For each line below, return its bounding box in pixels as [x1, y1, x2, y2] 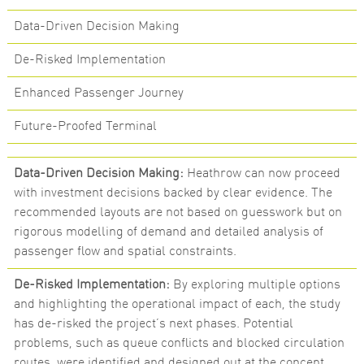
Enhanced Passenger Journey [13, 87, 184, 100]
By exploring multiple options [169, 279, 340, 292]
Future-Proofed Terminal [13, 120, 157, 133]
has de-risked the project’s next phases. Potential [13, 318, 293, 331]
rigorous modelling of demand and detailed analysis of [13, 226, 323, 239]
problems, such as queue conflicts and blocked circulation [13, 337, 344, 350]
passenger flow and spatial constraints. [13, 245, 236, 258]
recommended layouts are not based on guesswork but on [13, 206, 342, 219]
